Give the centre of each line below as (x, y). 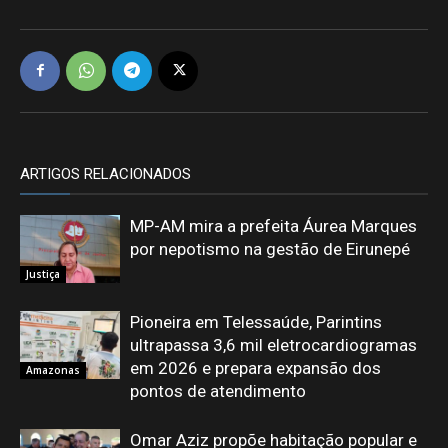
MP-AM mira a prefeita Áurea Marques (273, 225)
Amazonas (53, 370)
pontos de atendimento (218, 390)
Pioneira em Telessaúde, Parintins (256, 321)
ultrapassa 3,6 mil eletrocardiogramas (273, 344)
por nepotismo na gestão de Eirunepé (270, 248)
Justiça (43, 274)
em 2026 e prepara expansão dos (255, 367)
